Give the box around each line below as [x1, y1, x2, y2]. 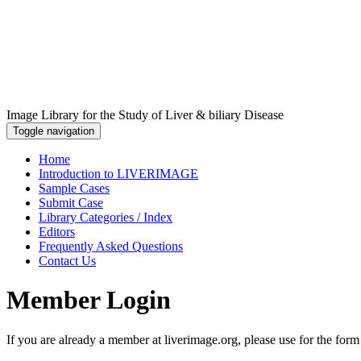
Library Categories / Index [39, 210, 172, 224]
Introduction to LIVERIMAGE [39, 167, 198, 180]
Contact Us [39, 254, 96, 268]
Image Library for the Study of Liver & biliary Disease [6, 108, 284, 122]
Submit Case [39, 196, 103, 210]
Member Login [6, 285, 171, 315]
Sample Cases [39, 181, 110, 195]
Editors [39, 225, 75, 239]
